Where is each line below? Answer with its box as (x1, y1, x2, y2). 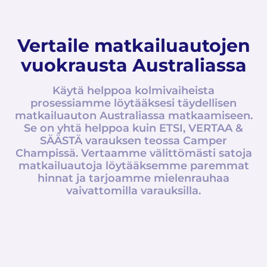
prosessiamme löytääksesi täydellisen (30, 97, 237, 110)
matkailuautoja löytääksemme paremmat (18, 159, 249, 172)
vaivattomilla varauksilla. (66, 184, 201, 197)
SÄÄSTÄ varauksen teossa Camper (40, 134, 227, 147)
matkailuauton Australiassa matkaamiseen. (14, 109, 253, 122)
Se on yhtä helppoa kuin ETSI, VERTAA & (24, 122, 243, 135)
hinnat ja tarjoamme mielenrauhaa (38, 172, 229, 185)
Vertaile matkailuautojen (17, 35, 250, 57)
